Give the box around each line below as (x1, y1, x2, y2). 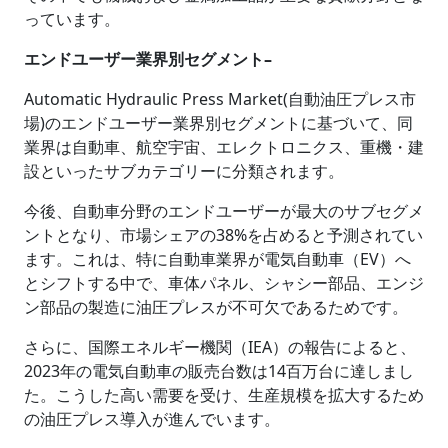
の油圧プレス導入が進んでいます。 (24, 407, 280, 430)
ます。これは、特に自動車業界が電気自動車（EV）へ (24, 247, 411, 270)
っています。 (24, 7, 120, 30)
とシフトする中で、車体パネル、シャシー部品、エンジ (24, 271, 424, 294)
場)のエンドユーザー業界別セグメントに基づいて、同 (24, 111, 413, 134)
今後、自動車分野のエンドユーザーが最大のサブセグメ (24, 199, 424, 222)
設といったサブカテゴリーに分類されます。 (24, 159, 344, 182)
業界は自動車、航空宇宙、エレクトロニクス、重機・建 (24, 135, 424, 158)
